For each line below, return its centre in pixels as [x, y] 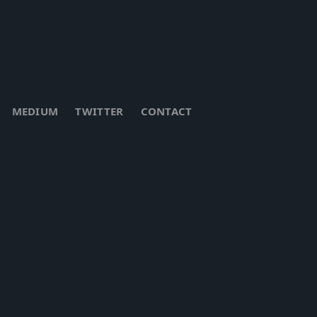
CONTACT [166, 111]
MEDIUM [35, 111]
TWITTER [99, 111]
